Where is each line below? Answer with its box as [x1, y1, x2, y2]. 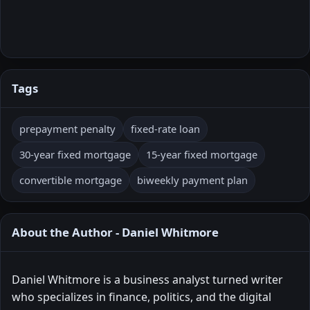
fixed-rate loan [131, 121, 200, 136]
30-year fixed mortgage [19, 147, 131, 161]
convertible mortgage [19, 172, 122, 187]
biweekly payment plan [137, 172, 248, 187]
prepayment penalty [19, 121, 116, 136]
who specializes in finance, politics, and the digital [12, 289, 271, 304]
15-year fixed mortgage [146, 147, 257, 161]
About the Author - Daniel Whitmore [12, 224, 219, 240]
